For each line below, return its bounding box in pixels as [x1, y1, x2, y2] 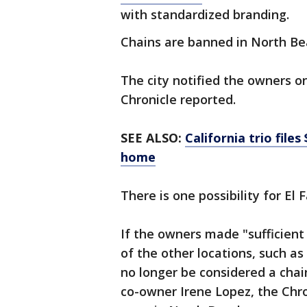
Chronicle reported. [121, 91, 236, 108]
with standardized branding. [121, 6, 289, 23]
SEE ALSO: [121, 130, 185, 146]
